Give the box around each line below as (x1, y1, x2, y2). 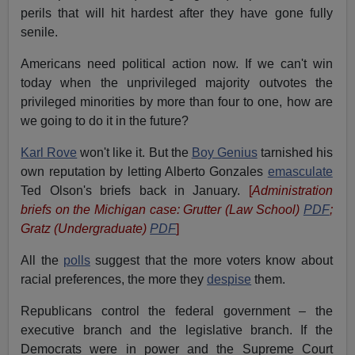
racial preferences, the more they (21, 273, 208, 287)
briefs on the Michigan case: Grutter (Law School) (21, 203, 303, 217)
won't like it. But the (77, 146, 192, 160)
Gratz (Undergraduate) (21, 222, 151, 236)
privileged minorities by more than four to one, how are (21, 95, 333, 109)
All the (21, 254, 64, 268)
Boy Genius (191, 146, 258, 160)
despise (207, 273, 252, 287)
